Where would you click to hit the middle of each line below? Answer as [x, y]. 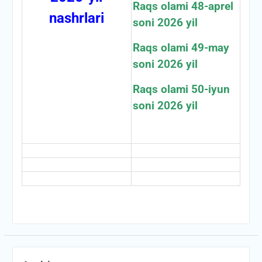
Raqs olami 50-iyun [181, 89]
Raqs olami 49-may [181, 48]
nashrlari [76, 18]
